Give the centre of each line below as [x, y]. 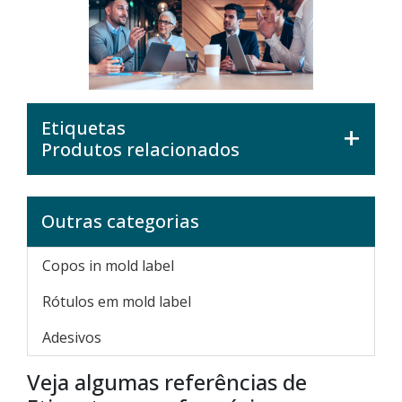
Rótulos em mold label [117, 301]
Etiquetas [83, 128]
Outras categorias [120, 221]
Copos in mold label [108, 266]
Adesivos [72, 337]
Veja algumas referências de [167, 382]
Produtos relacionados [140, 149]
